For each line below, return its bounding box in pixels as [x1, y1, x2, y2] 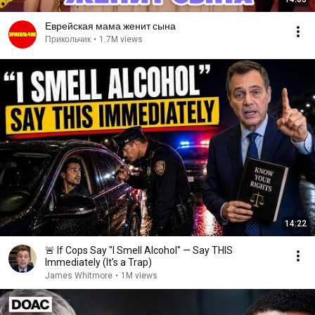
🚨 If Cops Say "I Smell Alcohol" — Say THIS [45, 245, 233, 256]
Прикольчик [45, 34, 91, 44]
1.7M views [99, 34, 143, 44]
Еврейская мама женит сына [45, 20, 176, 32]
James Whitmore [45, 271, 112, 281]
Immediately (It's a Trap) [45, 257, 152, 268]
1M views [121, 271, 157, 281]
